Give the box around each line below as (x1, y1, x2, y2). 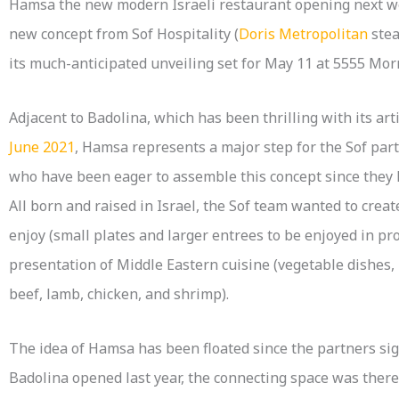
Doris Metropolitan (239, 24, 368, 45)
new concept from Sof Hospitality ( (9, 24, 239, 45)
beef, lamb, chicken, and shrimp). (9, 284, 229, 305)
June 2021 (9, 137, 75, 158)
